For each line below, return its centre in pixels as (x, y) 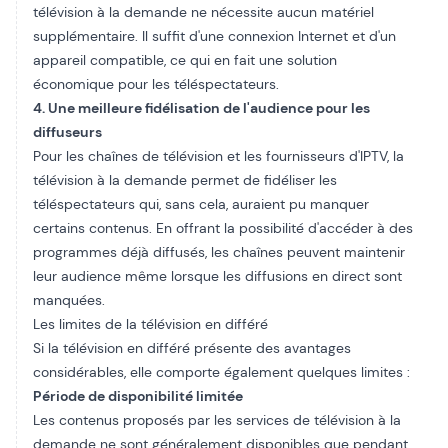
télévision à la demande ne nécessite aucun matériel (203, 12)
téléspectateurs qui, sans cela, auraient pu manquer (201, 204)
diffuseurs (67, 132)
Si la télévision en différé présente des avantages (192, 348)
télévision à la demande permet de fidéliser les (185, 180)
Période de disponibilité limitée (138, 396)
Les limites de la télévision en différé (150, 324)
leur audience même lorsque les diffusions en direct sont (217, 276)
